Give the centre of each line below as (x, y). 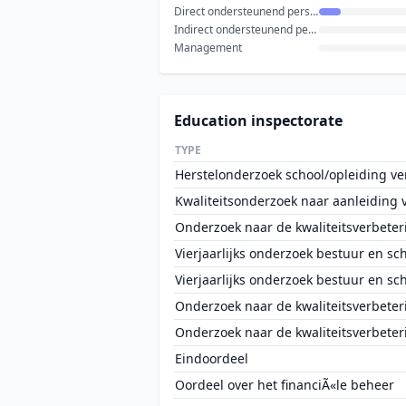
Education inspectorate (258, 121)
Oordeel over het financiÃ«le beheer (285, 385)
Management (208, 48)
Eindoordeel (212, 358)
